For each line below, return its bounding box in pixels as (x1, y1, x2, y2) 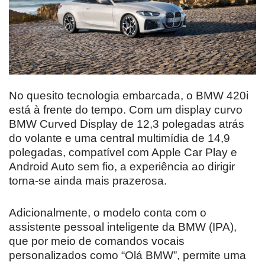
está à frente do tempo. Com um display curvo (9, 103, 243, 116)
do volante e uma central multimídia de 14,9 (9, 131, 230, 144)
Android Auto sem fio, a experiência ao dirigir (9, 160, 235, 173)
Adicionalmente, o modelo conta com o (9, 206, 206, 219)
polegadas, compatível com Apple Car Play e (9, 146, 237, 159)
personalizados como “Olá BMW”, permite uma (9, 248, 246, 261)
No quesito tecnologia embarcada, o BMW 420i (9, 89, 248, 102)
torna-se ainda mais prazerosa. (9, 174, 167, 187)
